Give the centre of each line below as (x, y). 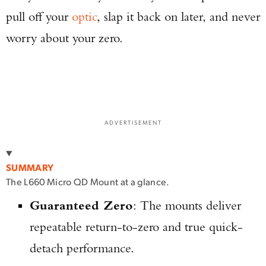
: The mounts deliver (187, 205)
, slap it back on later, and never (178, 16)
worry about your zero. (64, 38)
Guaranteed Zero (81, 205)
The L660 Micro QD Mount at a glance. (88, 181)
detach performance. (82, 248)
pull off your (39, 16)
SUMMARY (30, 167)
